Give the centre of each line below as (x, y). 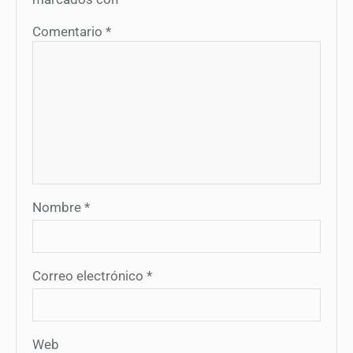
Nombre (58, 207)
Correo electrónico (89, 276)
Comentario (69, 31)
